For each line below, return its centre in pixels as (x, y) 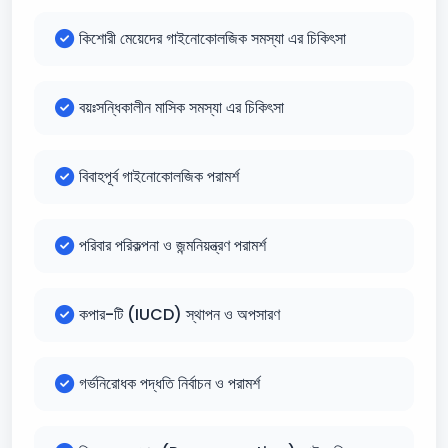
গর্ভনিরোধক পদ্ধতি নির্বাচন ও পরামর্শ (169, 383)
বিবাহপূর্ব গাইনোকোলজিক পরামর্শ (159, 176)
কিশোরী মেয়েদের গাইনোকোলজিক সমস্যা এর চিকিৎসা (212, 38)
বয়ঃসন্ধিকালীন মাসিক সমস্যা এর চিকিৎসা (181, 107)
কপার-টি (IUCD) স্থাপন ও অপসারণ (179, 314)
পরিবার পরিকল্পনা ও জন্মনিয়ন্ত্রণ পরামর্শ (172, 245)
